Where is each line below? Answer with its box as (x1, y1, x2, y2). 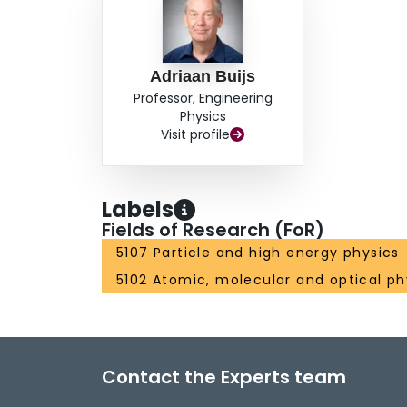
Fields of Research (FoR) (102, 217, 324, 243)
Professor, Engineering (133, 89, 273, 108)
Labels (102, 194, 174, 225)
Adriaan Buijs (150, 67, 256, 86)
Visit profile (161, 125, 231, 144)
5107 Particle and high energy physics (116, 243, 400, 263)
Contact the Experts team (102, 364, 346, 391)
